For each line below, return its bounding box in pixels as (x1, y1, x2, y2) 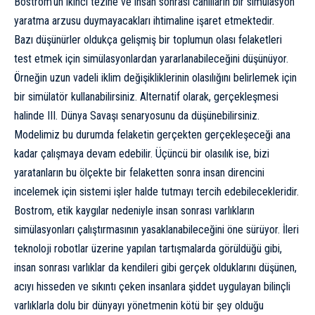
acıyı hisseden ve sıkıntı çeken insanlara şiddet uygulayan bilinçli (14, 279, 290, 293)
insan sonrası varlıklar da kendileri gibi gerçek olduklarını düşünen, (14, 260, 297, 274)
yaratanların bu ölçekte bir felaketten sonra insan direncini (14, 165, 264, 179)
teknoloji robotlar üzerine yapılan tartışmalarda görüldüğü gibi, (14, 241, 282, 255)
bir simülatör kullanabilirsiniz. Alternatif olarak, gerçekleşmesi (14, 89, 278, 103)
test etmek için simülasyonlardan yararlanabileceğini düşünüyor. (14, 51, 288, 65)
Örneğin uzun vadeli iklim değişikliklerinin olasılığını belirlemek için (14, 70, 297, 84)
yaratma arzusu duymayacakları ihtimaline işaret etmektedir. (14, 13, 274, 27)
